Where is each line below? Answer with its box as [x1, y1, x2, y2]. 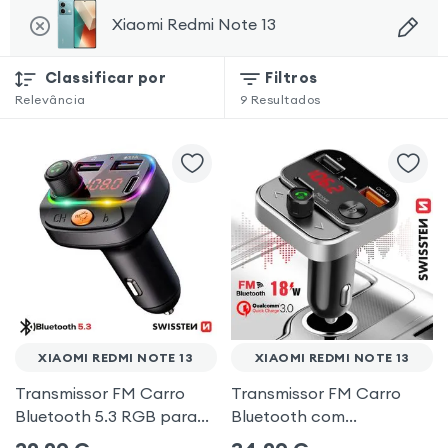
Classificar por [44, 67, 167, 87]
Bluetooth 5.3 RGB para [14, 406, 197, 427]
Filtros [265, 67, 318, 87]
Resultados [250, 92, 321, 108]
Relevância [14, 92, 86, 108]
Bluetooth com [231, 406, 346, 427]
